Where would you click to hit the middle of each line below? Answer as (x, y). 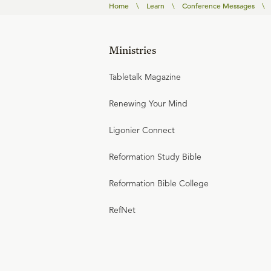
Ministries (132, 50)
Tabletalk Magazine (145, 77)
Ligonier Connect (142, 130)
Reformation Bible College (159, 184)
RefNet (122, 210)
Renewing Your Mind (148, 104)
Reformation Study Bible (155, 157)
